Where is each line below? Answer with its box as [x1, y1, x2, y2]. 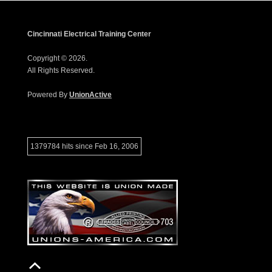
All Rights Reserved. [27, 66, 95, 75]
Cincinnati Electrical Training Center [27, 30, 151, 38]
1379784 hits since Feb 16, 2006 [30, 142, 138, 151]
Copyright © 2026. [27, 54, 87, 63]
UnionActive [69, 90, 112, 99]
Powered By [27, 90, 69, 99]
